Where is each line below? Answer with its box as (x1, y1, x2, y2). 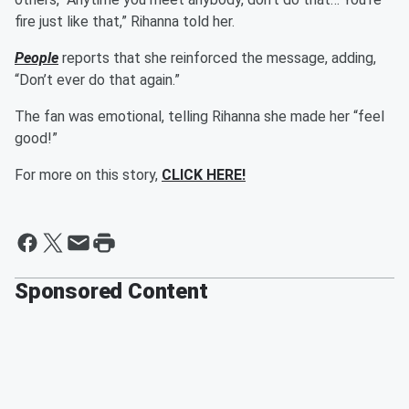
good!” (15, 130, 58, 148)
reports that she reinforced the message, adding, (58, 49, 376, 68)
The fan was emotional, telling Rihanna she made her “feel (15, 108, 384, 126)
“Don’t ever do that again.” (15, 71, 180, 89)
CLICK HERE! (162, 166, 246, 184)
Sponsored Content (15, 278, 208, 305)
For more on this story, (15, 166, 162, 184)
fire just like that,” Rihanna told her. (15, 13, 235, 31)
